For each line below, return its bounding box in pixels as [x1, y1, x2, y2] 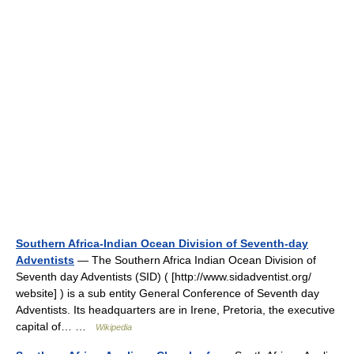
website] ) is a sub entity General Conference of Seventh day [16, 287, 319, 299]
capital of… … [16, 320, 96, 333]
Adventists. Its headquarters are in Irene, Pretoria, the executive [16, 303, 335, 316]
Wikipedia [96, 322, 132, 332]
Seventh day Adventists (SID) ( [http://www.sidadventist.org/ [16, 270, 311, 283]
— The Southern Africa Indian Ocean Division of [74, 254, 316, 266]
